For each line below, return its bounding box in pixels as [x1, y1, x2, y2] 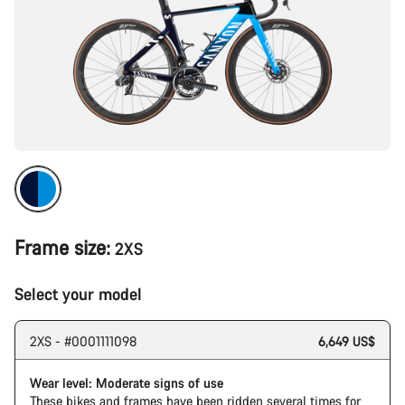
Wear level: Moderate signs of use [30, 374, 223, 391]
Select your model [14, 283, 142, 305]
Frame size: [14, 234, 110, 260]
